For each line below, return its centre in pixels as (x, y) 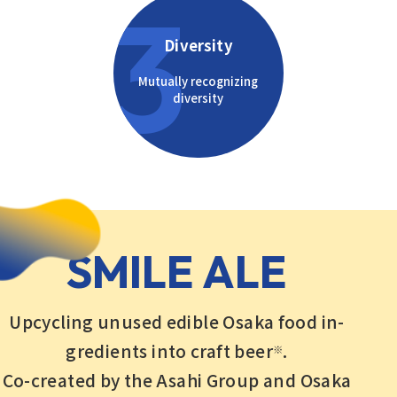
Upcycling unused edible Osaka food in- (177, 322)
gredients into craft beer (169, 351)
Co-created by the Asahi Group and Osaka (177, 381)
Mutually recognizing (198, 81)
